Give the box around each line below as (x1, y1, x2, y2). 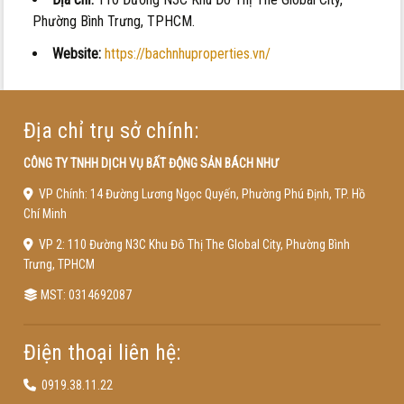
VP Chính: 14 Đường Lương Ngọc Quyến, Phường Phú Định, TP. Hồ (32, 187, 365, 202)
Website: (52, 45, 102, 63)
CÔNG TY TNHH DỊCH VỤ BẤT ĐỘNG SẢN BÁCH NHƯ (23, 156, 279, 171)
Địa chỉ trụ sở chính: (23, 118, 198, 144)
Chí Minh (23, 207, 67, 222)
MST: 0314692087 (37, 288, 132, 303)
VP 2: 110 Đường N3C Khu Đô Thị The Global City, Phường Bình (32, 237, 350, 252)
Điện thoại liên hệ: (23, 340, 180, 366)
